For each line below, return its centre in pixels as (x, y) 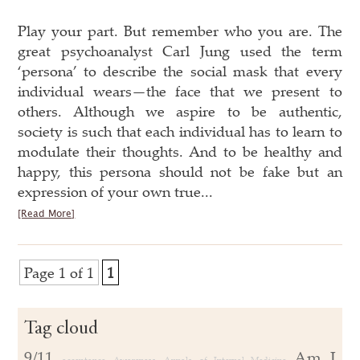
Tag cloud (61, 329)
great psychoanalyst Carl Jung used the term (180, 50)
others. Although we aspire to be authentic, (180, 110)
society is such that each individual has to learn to (180, 131)
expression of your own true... (116, 191)
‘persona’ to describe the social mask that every (180, 70)
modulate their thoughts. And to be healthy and (180, 151)
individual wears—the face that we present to (180, 90)
